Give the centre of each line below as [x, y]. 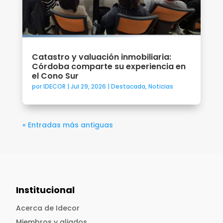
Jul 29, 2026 [88, 87]
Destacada [128, 87]
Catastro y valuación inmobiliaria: [101, 57]
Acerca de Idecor [48, 208]
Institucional [46, 190]
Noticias [161, 87]
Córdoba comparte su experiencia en [109, 67]
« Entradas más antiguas [67, 125]
